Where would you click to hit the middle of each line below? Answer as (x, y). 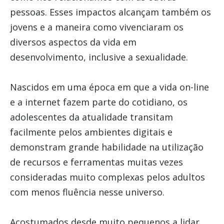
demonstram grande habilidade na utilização (106, 147)
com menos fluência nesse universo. (88, 192)
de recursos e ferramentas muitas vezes (96, 162)
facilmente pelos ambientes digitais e (91, 132)
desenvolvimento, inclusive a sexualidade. (100, 57)
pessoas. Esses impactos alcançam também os (110, 12)
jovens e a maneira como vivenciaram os (96, 27)
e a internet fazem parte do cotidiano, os (98, 102)
